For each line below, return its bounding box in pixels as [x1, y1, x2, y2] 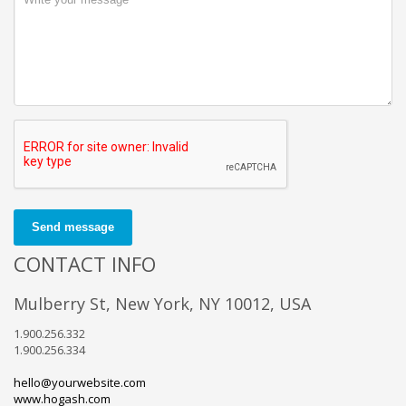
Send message [32, 219, 114, 234]
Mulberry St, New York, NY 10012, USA [14, 292, 311, 314]
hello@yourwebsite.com [14, 373, 146, 391]
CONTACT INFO [14, 249, 156, 277]
